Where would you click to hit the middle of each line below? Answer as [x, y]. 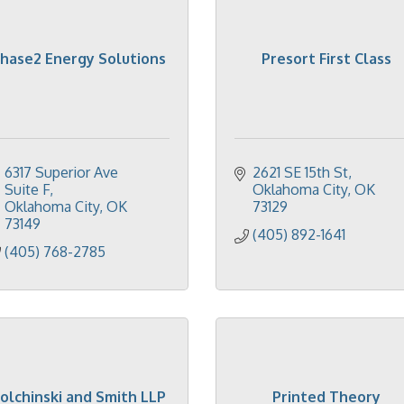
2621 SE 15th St [300, 172]
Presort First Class [326, 59]
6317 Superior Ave [61, 172]
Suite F [27, 189]
